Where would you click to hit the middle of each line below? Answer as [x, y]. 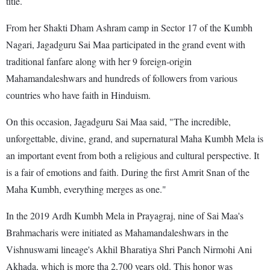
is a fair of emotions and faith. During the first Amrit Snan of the [128, 172]
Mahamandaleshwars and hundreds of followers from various [122, 78]
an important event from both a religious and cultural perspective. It [133, 155]
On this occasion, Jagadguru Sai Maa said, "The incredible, [118, 121]
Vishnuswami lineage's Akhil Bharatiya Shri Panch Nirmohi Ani [129, 249]
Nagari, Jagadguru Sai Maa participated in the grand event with [126, 44]
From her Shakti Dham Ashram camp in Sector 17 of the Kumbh [129, 27]
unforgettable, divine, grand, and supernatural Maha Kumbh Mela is [135, 138]
